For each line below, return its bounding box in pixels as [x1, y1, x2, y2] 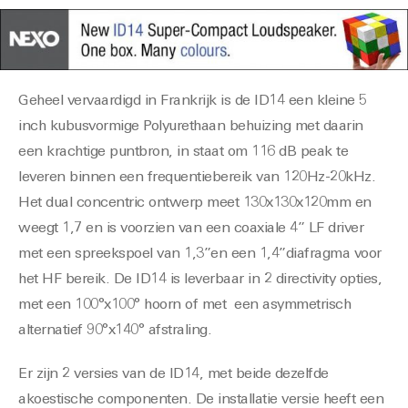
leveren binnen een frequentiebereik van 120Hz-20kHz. [18, 170, 375, 186]
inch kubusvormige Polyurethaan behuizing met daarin [18, 119, 363, 135]
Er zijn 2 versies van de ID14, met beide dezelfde [18, 367, 329, 382]
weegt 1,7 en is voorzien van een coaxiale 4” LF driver [18, 221, 363, 237]
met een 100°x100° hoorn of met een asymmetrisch [18, 298, 351, 313]
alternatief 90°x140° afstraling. [18, 323, 211, 339]
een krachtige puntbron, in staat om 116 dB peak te [18, 145, 348, 160]
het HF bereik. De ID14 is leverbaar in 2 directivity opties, [18, 272, 382, 288]
